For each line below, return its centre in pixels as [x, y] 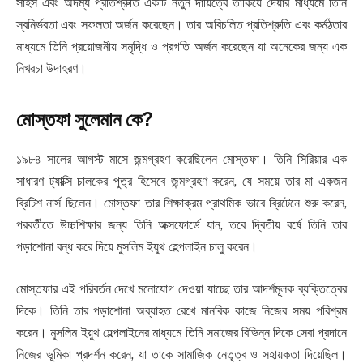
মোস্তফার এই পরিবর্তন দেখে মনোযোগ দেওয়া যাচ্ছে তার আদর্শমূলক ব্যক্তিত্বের [181, 288]
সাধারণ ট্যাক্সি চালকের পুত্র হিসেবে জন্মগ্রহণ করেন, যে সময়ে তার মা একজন [181, 181]
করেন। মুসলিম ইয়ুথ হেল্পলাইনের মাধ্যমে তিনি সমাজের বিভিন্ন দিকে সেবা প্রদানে [181, 332]
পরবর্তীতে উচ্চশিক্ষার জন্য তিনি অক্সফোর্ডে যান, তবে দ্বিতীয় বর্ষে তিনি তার [181, 225]
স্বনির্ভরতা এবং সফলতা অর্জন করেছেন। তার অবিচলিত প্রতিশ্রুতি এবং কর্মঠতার [181, 24]
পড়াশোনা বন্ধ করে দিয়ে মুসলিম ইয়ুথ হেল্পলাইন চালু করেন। [137, 247]
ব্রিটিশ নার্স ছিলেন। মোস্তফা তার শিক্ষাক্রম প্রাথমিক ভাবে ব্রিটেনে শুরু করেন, [181, 203]
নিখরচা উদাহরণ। [51, 68]
